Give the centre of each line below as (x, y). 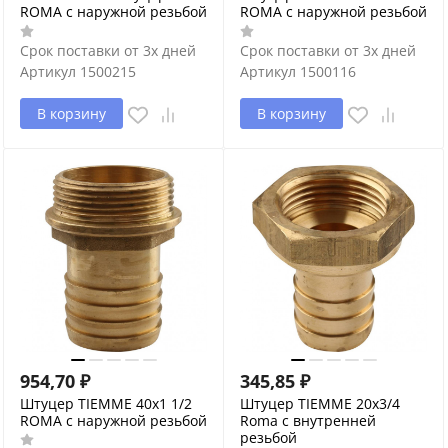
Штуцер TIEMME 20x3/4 (320, 403)
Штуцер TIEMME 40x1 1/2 (106, 403)
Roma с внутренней (308, 420)
